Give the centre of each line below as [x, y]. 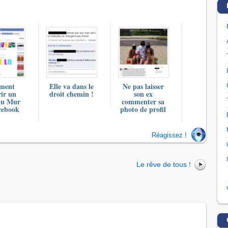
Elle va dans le [71, 87]
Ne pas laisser [143, 87]
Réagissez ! [169, 135]
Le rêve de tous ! [164, 165]
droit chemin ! [71, 94]
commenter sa [143, 102]
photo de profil [143, 109]
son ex [143, 94]
